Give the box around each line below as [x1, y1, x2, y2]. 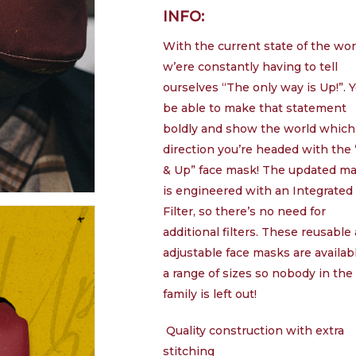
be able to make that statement [163, 101, 347, 115]
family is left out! [163, 287, 257, 301]
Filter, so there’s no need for [163, 204, 327, 219]
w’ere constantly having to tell [163, 60, 339, 74]
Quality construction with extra [166, 323, 345, 338]
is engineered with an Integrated [163, 184, 354, 198]
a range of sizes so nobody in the [163, 266, 354, 281]
